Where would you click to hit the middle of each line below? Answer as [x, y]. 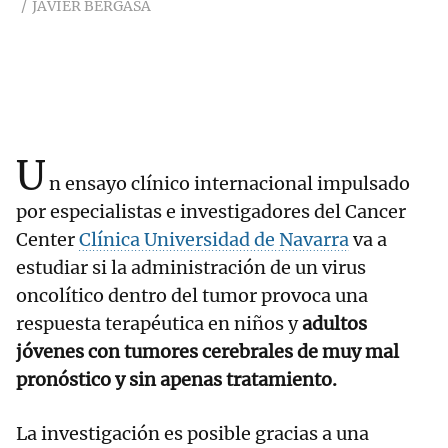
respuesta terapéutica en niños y [159, 324]
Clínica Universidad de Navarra [214, 240]
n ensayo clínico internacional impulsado [229, 184]
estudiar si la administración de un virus [191, 268]
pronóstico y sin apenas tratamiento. [176, 380]
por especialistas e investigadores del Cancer [211, 212]
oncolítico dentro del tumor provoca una [192, 296]
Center [47, 240]
